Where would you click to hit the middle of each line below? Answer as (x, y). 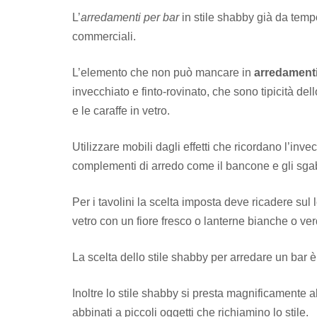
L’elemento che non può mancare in (163, 72)
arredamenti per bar (130, 17)
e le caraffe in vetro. (121, 110)
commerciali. (104, 36)
